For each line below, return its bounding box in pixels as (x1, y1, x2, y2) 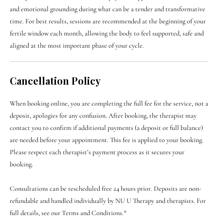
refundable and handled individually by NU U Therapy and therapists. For (10, 196, 206, 205)
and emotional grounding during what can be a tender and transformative (10, 4, 205, 13)
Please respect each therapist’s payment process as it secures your (10, 147, 184, 156)
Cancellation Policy (10, 73, 101, 87)
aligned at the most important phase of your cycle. (10, 41, 144, 50)
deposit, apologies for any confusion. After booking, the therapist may (10, 111, 197, 120)
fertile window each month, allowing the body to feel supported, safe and (10, 29, 204, 37)
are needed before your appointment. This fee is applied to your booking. (10, 135, 203, 144)
